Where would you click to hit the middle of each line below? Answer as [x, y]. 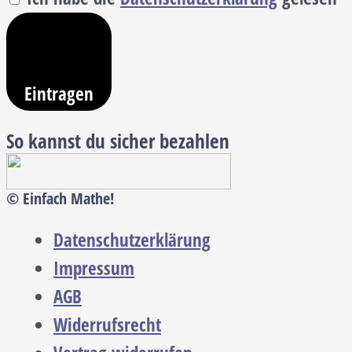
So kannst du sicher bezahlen [118, 141]
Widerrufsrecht [107, 325]
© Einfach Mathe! [60, 199]
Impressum [94, 269]
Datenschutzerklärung [132, 240]
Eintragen [59, 94]
